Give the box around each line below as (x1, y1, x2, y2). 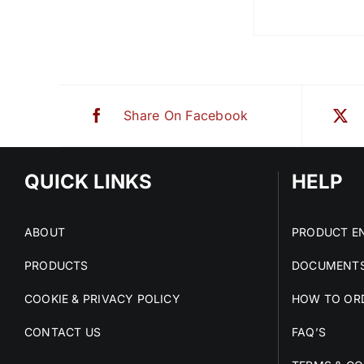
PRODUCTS (24, 258, 89, 272)
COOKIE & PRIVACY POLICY (24, 292, 180, 305)
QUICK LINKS (24, 170, 152, 193)
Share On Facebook (123, 107, 249, 123)
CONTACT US (24, 325, 102, 339)
